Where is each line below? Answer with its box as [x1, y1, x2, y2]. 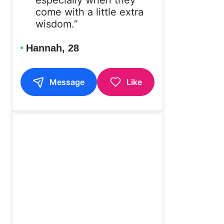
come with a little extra [35, 5, 143, 18]
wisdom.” [35, 17, 78, 30]
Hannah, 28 [25, 42, 79, 53]
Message [49, 76, 85, 87]
